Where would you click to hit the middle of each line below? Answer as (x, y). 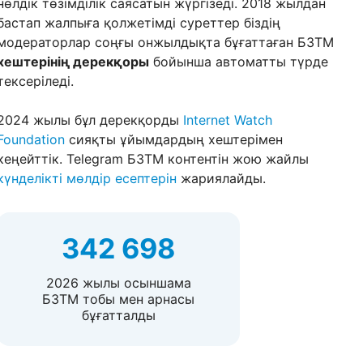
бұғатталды (118, 315)
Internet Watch (228, 120)
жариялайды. (221, 178)
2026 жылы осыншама (118, 283)
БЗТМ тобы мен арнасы (118, 299)
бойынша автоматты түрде (239, 62)
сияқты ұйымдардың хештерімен (174, 139)
